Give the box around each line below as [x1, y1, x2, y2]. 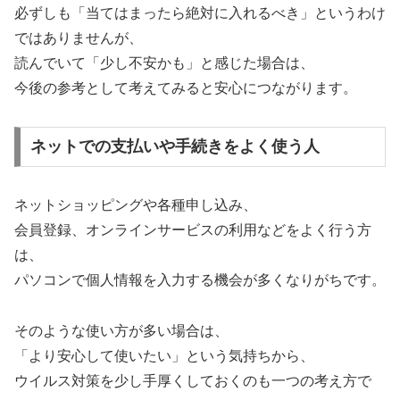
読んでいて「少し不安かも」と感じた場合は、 [14, 54, 314, 71]
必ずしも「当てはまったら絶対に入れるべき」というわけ [14, 4, 386, 21]
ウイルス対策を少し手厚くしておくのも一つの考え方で [14, 373, 371, 389]
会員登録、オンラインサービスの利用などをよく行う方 [14, 222, 371, 238]
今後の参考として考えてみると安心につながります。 [14, 79, 357, 96]
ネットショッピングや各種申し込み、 [14, 197, 257, 213]
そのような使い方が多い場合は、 [14, 323, 229, 339]
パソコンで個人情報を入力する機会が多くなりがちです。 [14, 272, 386, 288]
